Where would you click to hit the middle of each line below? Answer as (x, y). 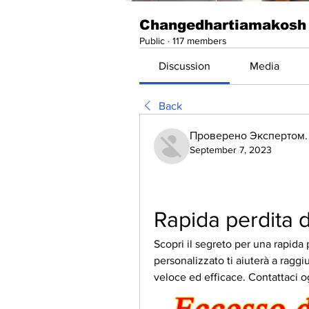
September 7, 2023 (231, 150)
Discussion (185, 66)
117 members (200, 41)
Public (152, 41)
